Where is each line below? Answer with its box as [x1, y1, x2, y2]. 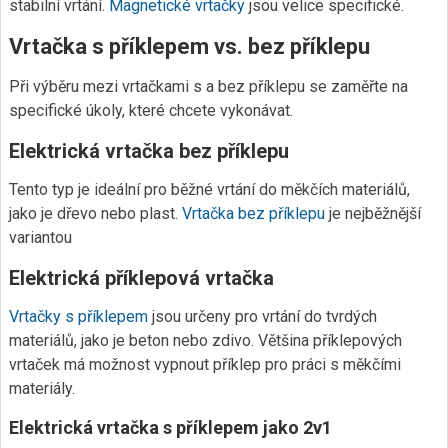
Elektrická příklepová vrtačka [9, 266, 274, 290]
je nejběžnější [325, 204, 421, 223]
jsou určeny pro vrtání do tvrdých [148, 307, 377, 326]
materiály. [9, 379, 75, 398]
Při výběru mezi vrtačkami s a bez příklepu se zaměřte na [9, 77, 408, 96]
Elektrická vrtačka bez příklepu [9, 139, 289, 163]
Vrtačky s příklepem [9, 307, 148, 326]
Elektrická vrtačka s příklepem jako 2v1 [9, 417, 332, 438]
